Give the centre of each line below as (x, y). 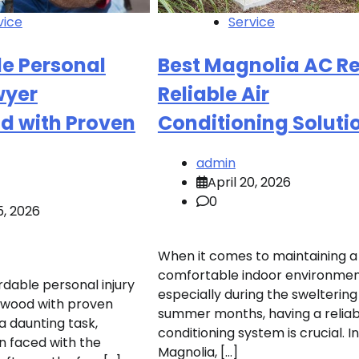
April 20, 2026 (249, 183)
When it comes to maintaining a (257, 256)
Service (251, 22)
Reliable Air (213, 95)
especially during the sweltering (257, 295)
